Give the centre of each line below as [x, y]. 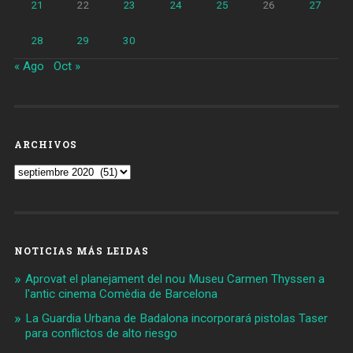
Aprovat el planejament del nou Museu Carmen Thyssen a [175, 279]
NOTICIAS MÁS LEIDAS [81, 250]
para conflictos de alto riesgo [101, 333]
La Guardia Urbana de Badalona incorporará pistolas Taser [176, 318]
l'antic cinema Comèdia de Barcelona [121, 294]
